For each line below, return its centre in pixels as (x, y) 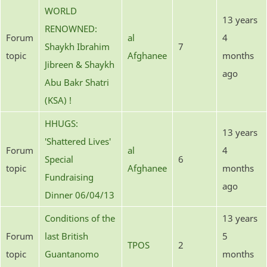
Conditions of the (80, 218)
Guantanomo (72, 254)
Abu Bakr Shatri (77, 82)
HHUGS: (61, 123)
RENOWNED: (71, 28)
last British (66, 236)
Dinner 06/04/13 (80, 195)
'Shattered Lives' (78, 141)
